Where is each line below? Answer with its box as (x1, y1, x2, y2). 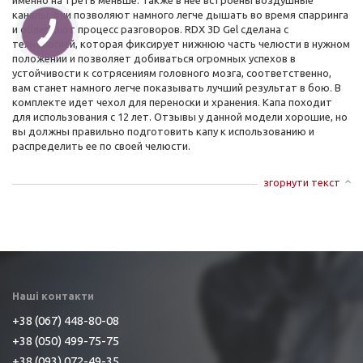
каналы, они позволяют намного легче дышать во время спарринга (12, 9, 348, 20)
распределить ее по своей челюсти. (12, 140, 190, 152)
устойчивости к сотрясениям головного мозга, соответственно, (12, 67, 331, 79)
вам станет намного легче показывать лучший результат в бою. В (12, 82, 341, 93)
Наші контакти (12, 290, 94, 301)
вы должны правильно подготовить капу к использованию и (12, 126, 314, 137)
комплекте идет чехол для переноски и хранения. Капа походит (12, 96, 332, 108)
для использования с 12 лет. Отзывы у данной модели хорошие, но (12, 111, 348, 122)
